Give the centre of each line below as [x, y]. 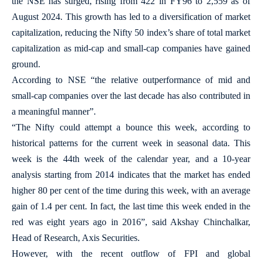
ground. [26, 64]
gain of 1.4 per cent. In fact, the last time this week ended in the [131, 206]
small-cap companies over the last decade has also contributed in [131, 95]
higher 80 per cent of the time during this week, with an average [131, 190]
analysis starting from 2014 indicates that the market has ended [131, 174]
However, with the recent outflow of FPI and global [131, 253]
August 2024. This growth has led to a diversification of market [131, 16]
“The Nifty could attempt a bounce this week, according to [131, 127]
